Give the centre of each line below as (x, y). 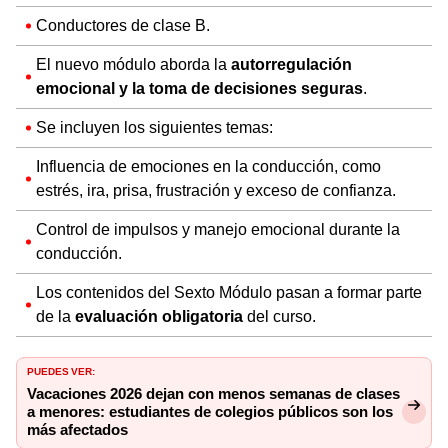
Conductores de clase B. (123, 25)
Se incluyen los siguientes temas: (154, 127)
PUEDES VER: (61, 369)
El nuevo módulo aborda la (133, 64)
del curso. (279, 316)
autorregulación (291, 64)
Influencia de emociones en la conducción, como (208, 166)
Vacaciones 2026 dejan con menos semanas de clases (213, 393)
